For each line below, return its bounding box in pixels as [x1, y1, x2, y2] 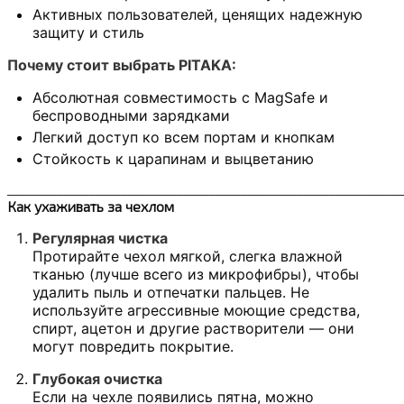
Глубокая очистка [32, 369, 162, 388]
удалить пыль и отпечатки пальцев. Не [32, 282, 309, 301]
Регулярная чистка [32, 228, 168, 247]
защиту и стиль [32, 23, 144, 41]
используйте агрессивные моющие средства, [32, 300, 360, 319]
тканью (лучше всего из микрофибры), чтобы [32, 264, 359, 283]
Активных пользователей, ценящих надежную [32, 5, 363, 23]
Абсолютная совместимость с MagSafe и [32, 87, 328, 106]
